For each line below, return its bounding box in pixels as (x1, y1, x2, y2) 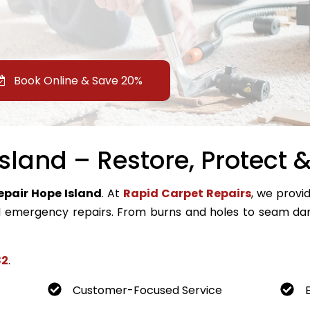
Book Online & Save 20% (11, 73, 143, 89)
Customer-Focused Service (72, 282, 222, 298)
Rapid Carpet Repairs (123, 185, 251, 201)
